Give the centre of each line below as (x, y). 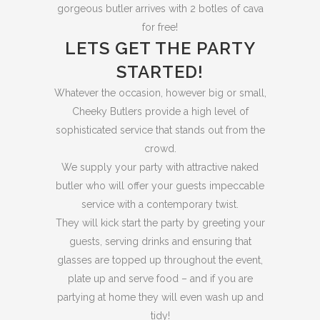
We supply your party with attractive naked (160, 167)
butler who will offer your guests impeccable (160, 186)
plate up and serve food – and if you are (160, 279)
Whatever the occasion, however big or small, (160, 93)
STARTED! (160, 72)
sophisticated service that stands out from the (160, 130)
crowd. (160, 149)
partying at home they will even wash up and (160, 297)
